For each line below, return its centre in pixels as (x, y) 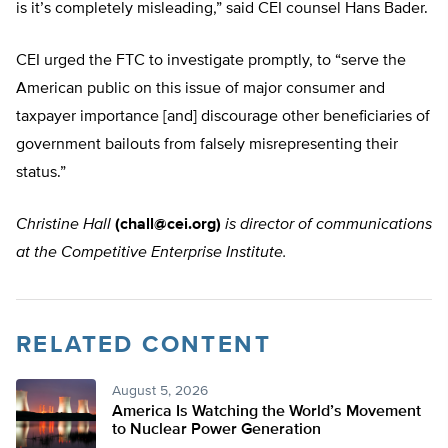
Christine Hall (63, 225)
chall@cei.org (168, 225)
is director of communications (328, 225)
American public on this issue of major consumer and (200, 89)
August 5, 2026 (160, 391)
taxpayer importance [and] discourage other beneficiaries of (223, 117)
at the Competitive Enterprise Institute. (151, 253)
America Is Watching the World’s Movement (266, 412)
